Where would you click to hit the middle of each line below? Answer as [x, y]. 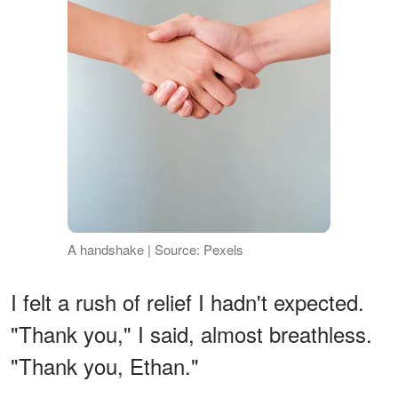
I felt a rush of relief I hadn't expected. [187, 301]
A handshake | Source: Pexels [155, 249]
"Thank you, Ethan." [105, 365]
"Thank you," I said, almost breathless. [191, 333]
